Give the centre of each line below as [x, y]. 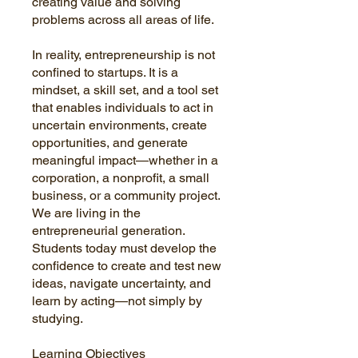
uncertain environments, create [119, 125]
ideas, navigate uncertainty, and [121, 283]
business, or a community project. [126, 195]
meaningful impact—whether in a [125, 160]
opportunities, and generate [110, 142]
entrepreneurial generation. [108, 230]
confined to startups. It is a [105, 72]
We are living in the [86, 213]
